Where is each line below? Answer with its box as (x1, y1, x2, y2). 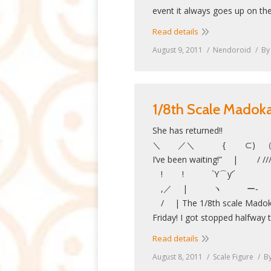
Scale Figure (213, 252, 253, 262)
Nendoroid (213, 45, 251, 55)
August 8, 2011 (152, 252, 203, 262)
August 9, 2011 (152, 45, 203, 55)
